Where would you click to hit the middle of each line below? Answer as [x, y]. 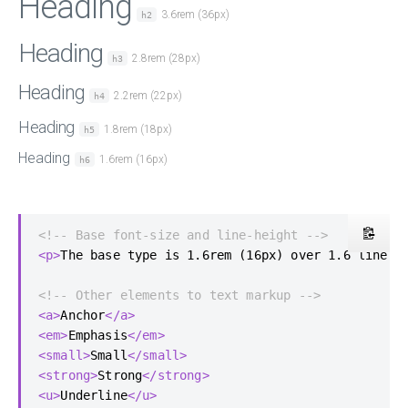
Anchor [83, 315]
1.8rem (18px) [136, 129]
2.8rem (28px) [165, 58]
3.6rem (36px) [194, 14]
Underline [94, 395]
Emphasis [97, 335]
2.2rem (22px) [147, 95]
